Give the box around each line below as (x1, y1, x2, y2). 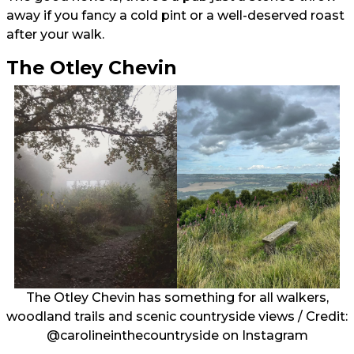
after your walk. (6, 26, 104, 42)
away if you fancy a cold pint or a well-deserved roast (6, 7, 345, 23)
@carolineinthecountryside (46, 328, 219, 344)
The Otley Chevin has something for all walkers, (25, 290, 329, 306)
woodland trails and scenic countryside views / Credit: (6, 309, 348, 325)
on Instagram (218, 328, 308, 344)
